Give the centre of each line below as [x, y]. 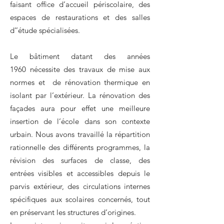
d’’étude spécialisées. [45, 30]
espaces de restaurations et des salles [80, 17]
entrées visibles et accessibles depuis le [80, 173]
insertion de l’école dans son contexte [80, 121]
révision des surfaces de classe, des [80, 160]
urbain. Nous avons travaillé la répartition [80, 134]
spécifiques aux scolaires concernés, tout [80, 199]
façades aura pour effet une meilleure [80, 108]
